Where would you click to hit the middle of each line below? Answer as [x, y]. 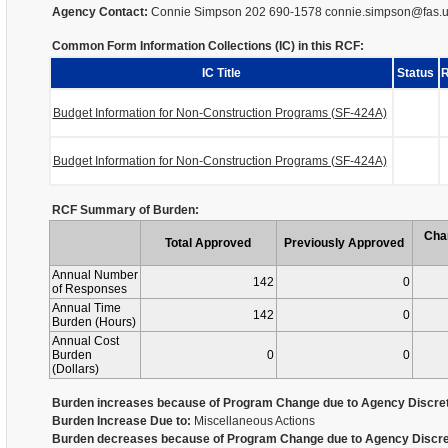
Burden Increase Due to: [121, 421]
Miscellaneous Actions [252, 421]
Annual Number [94, 275]
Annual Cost [85, 341]
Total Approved [208, 243]
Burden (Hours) [93, 322]
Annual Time [86, 308]
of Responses [89, 289]
